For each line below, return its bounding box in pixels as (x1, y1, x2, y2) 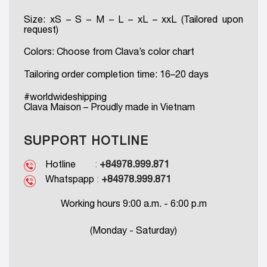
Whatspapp (45, 173, 97, 185)
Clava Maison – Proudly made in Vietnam (24, 101, 195, 112)
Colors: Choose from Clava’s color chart (24, 46, 194, 57)
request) (24, 23, 58, 35)
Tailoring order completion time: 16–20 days (24, 69, 209, 80)
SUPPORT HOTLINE (24, 133, 148, 147)
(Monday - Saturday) (90, 225, 177, 236)
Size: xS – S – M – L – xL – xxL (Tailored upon (24, 13, 243, 24)
